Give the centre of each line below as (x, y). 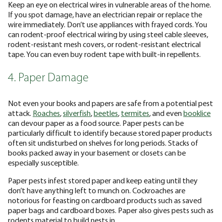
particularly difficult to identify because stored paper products (110, 133)
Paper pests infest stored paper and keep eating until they (103, 180)
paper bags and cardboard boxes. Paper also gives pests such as (111, 210)
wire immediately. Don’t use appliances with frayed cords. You (108, 24)
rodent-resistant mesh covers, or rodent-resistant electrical (104, 44)
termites (135, 113)
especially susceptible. (43, 162)
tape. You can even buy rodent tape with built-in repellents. (104, 54)
